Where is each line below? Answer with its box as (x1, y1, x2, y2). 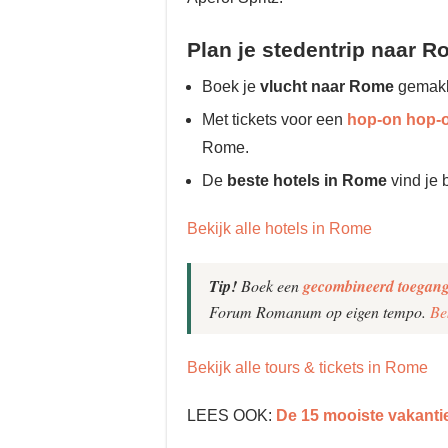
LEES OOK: (187, 406, 276, 424)
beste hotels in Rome (227, 171, 387, 189)
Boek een (237, 274, 303, 296)
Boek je (202, 77, 260, 95)
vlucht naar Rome (260, 77, 394, 95)
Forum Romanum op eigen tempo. (209, 300, 430, 322)
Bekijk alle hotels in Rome (187, 219, 372, 237)
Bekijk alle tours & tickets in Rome (187, 358, 428, 376)
